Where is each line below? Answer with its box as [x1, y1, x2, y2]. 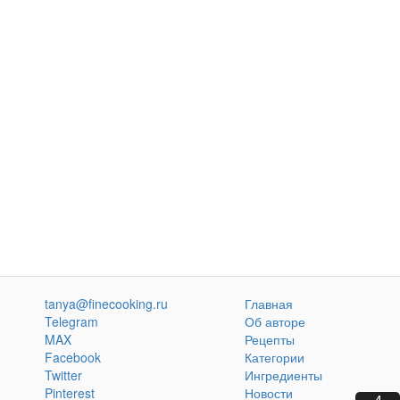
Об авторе [245, 312, 305, 331]
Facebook [45, 348, 101, 367]
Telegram [45, 312, 98, 331]
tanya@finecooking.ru [45, 295, 168, 313]
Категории [245, 348, 304, 367]
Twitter [45, 366, 82, 385]
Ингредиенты [245, 366, 322, 385]
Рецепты [245, 330, 295, 349]
